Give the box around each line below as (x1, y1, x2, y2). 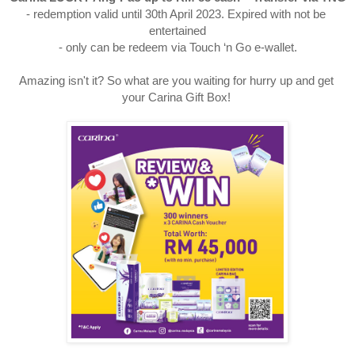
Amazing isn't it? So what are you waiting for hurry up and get (18, 74, 334, 87)
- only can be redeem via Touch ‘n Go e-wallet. (58, 40, 297, 54)
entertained (149, 24, 206, 37)
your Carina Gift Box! (121, 90, 234, 104)
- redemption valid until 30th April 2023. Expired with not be (26, 7, 326, 21)
